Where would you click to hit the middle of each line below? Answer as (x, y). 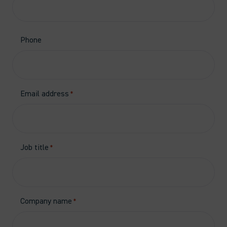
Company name (46, 201)
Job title (34, 147)
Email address (45, 94)
